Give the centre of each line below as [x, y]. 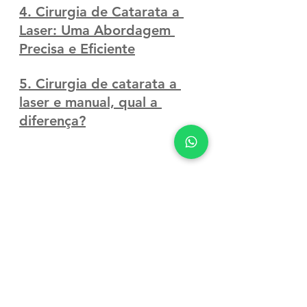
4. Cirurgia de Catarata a [101, 11]
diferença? [52, 120]
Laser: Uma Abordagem [97, 30]
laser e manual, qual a [90, 102]
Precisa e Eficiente [77, 48]
